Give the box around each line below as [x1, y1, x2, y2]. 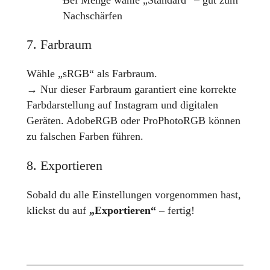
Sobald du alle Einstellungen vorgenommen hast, [26, 189, 241, 201]
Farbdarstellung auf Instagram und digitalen [26, 99, 218, 111]
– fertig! [155, 204, 195, 217]
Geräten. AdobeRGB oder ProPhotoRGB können [26, 115, 240, 127]
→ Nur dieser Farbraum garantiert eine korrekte [26, 83, 236, 96]
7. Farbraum [26, 37, 92, 52]
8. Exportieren [26, 157, 102, 173]
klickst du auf [26, 204, 89, 217]
